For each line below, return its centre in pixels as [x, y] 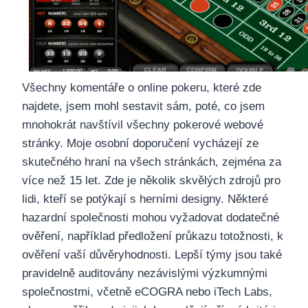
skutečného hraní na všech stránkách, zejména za [152, 162]
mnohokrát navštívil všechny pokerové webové [143, 125]
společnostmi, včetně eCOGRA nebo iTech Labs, [147, 292]
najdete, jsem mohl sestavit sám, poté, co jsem [143, 107]
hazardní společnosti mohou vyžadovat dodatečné [151, 218]
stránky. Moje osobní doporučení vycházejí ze [140, 144]
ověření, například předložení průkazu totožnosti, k [153, 236]
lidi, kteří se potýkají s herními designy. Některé [145, 199]
